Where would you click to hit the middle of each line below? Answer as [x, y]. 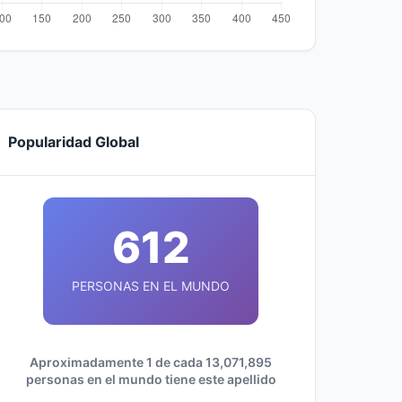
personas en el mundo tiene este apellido [151, 379]
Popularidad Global [74, 142]
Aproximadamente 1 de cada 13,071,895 [151, 362]
